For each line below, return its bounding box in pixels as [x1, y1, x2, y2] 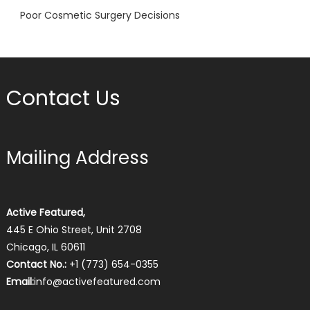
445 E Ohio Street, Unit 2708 [6, 222, 142, 237]
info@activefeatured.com [33, 274, 161, 289]
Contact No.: [6, 257, 66, 271]
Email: [6, 274, 34, 289]
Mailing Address [6, 145, 149, 170]
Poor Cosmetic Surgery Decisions [19, 8, 180, 22]
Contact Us [6, 83, 120, 113]
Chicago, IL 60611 [6, 239, 85, 254]
